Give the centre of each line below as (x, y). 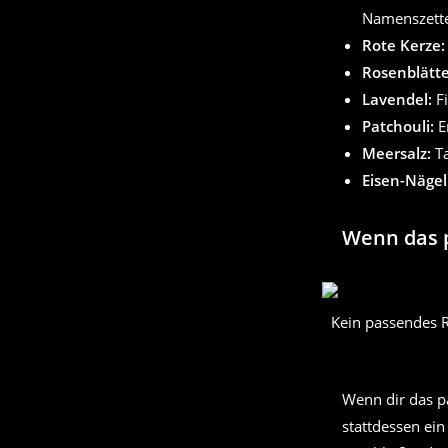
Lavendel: (397, 99)
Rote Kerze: (403, 45)
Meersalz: (396, 153)
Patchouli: (398, 126)
